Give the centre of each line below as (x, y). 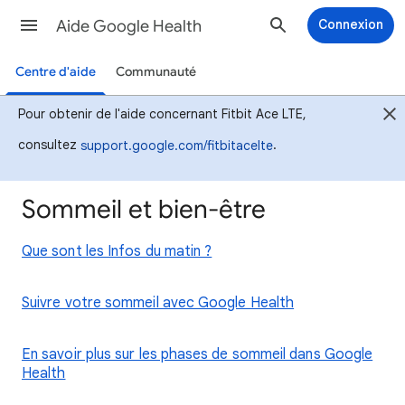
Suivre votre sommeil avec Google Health (158, 303)
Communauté (155, 72)
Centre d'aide (55, 72)
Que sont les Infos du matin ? (117, 251)
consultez (49, 144)
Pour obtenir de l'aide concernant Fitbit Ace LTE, (162, 114)
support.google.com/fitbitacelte (177, 145)
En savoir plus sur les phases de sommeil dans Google (198, 354)
